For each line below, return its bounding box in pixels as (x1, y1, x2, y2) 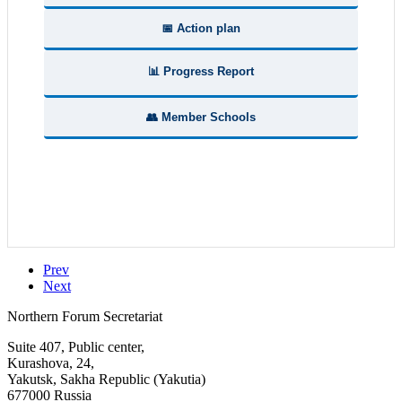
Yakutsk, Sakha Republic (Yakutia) (7, 371, 205, 388)
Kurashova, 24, (7, 355, 94, 371)
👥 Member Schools (146, 110, 256, 125)
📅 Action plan (162, 22, 240, 36)
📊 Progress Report (148, 65, 254, 79)
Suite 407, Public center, (7, 339, 144, 355)
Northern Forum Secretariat (7, 309, 162, 325)
